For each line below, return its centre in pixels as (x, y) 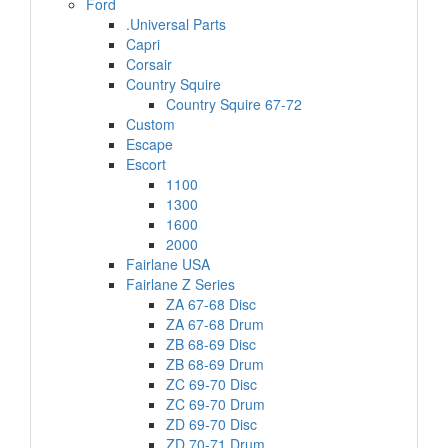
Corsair (149, 64)
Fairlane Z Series (180, 284)
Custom (150, 124)
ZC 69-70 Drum (215, 404)
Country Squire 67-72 (234, 104)
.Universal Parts (176, 24)
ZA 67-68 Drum (215, 324)
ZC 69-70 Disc (211, 384)
